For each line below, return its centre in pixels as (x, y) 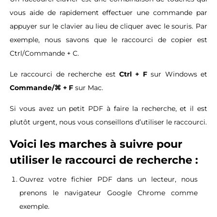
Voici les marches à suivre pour (96, 144)
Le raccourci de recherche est (64, 74)
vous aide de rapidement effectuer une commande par (108, 13)
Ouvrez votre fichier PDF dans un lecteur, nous (108, 179)
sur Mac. (89, 88)
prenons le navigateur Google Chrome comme (108, 193)
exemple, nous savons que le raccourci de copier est (108, 40)
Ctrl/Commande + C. (44, 54)
